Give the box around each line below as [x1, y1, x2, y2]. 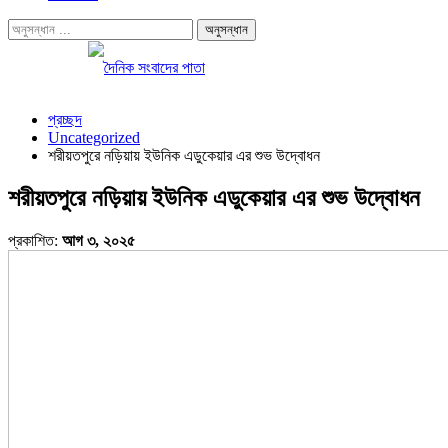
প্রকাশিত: [8, 231, 62, 249]
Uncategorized [48, 129, 140, 146]
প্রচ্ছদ [48, 111, 82, 128]
